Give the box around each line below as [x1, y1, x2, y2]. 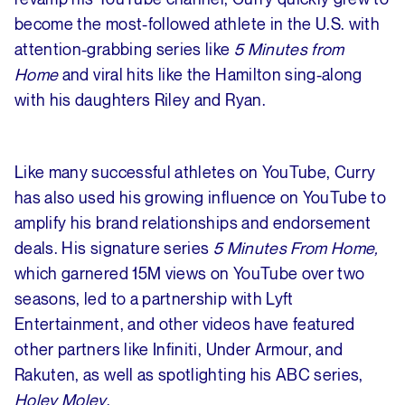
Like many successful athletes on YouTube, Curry [14, 162, 376, 183]
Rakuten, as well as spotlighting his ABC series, [14, 364, 363, 385]
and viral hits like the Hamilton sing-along [58, 64, 363, 85]
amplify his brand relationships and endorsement [14, 212, 372, 233]
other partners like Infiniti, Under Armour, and [14, 339, 344, 360]
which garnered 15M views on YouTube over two [14, 263, 365, 284]
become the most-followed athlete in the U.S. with [14, 14, 381, 34]
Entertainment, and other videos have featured [14, 314, 355, 334]
